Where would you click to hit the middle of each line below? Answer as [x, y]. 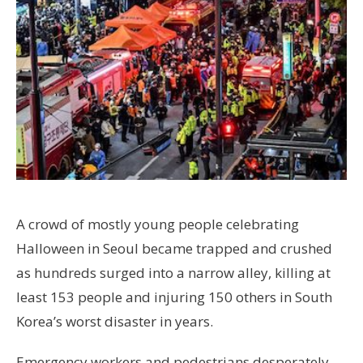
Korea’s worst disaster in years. [115, 322]
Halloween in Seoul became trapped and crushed [174, 249]
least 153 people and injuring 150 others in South [174, 297]
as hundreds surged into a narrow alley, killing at [173, 273]
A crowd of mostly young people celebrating [158, 224]
